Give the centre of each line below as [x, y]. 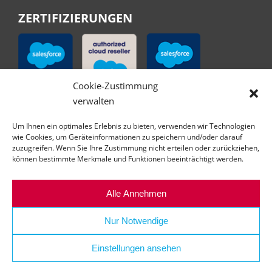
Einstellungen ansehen [136, 248]
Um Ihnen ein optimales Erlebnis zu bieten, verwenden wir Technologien [134, 126]
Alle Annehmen [136, 193]
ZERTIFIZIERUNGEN [75, 18]
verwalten [93, 101]
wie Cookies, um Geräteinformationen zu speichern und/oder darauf [127, 137]
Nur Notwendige [136, 220]
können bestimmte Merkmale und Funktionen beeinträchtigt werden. [128, 159]
